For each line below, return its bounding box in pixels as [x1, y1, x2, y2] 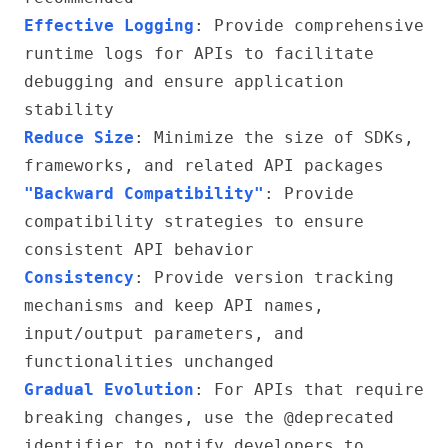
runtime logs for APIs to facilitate [24, 44, 374, 63]
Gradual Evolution [24, 380, 194, 399]
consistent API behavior [24, 240, 254, 259]
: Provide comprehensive [194, 16, 424, 35]
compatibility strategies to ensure [24, 212, 364, 231]
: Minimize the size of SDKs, [134, 128, 414, 147]
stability [24, 100, 114, 119]
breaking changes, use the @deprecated [24, 408, 394, 427]
